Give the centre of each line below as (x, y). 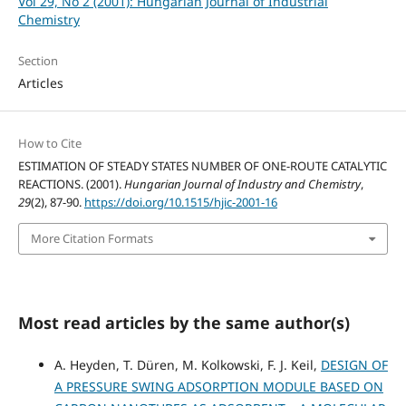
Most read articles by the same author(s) (184, 322)
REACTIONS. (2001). (71, 184)
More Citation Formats (92, 239)
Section (38, 61)
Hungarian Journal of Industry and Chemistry (242, 184)
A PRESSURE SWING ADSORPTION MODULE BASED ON (218, 386)
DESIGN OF (354, 364)
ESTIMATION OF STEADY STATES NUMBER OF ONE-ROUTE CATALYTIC (202, 166)
